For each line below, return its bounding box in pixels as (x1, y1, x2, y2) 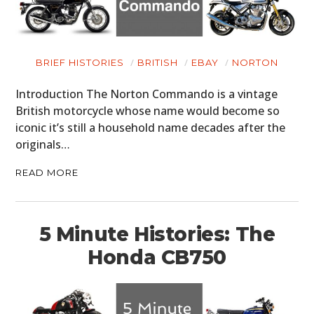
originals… (15, 137, 71, 153)
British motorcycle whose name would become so (15, 103, 280, 119)
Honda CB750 (88, 245, 226, 270)
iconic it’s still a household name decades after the (15, 120, 286, 136)
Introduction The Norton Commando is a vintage (15, 86, 278, 102)
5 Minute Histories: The (39, 222, 275, 247)
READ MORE (15, 167, 79, 179)
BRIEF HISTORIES (36, 57, 124, 69)
